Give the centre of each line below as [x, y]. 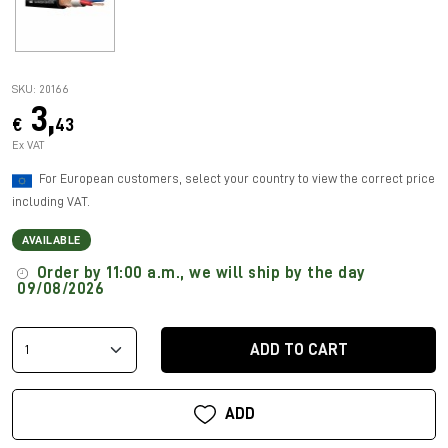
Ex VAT [28, 144]
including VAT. [51, 201]
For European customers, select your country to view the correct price [237, 178]
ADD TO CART [298, 349]
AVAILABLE [51, 239]
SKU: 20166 [40, 88]
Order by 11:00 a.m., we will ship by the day [199, 272]
